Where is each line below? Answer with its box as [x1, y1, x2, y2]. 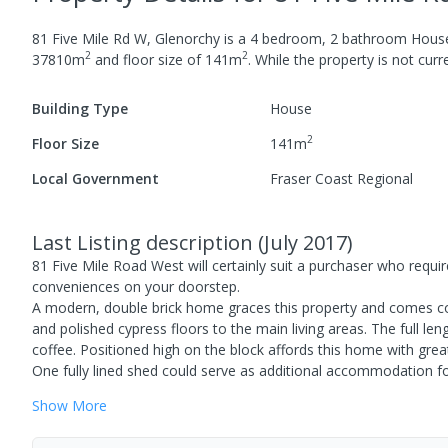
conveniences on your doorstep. [32, 276, 240, 296]
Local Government [32, 168, 159, 188]
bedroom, [258, 28, 330, 48]
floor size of [119, 49, 205, 69]
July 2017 [264, 228, 347, 256]
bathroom [338, 28, 411, 48]
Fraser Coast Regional [270, 168, 414, 188]
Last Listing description [32, 228, 258, 256]
